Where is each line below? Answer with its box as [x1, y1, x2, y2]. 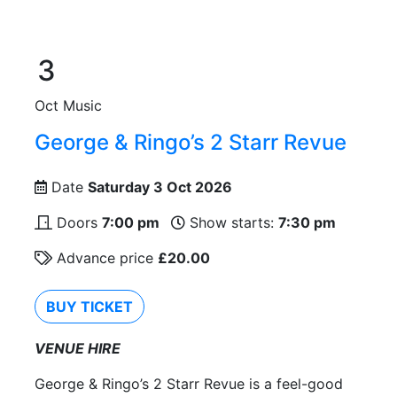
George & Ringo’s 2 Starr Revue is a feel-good [35, 374, 343, 393]
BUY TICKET [46, 297, 133, 315]
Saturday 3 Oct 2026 [88, 177, 232, 196]
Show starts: [185, 213, 278, 231]
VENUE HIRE [35, 339, 121, 357]
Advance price [52, 248, 158, 267]
